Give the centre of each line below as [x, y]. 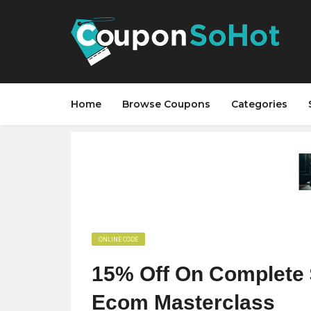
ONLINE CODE [118, 239]
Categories [259, 104]
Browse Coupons [166, 104]
